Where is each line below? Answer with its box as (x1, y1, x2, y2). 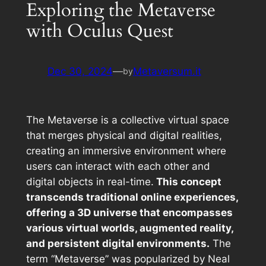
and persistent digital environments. (26, 237, 210, 250)
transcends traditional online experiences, (26, 191, 238, 204)
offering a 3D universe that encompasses (26, 207, 233, 219)
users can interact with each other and (26, 160, 210, 173)
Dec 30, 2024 (47, 65, 113, 78)
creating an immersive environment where (26, 145, 226, 157)
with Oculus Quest (26, 18, 173, 43)
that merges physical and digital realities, (26, 129, 222, 142)
